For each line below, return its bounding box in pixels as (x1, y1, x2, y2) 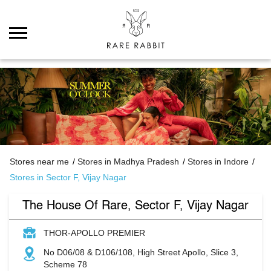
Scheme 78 (44, 259, 87, 269)
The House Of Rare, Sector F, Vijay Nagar (22, 200, 249, 212)
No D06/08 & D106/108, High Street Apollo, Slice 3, (44, 247, 238, 257)
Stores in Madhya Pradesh (77, 156, 179, 166)
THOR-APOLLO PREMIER (44, 227, 145, 238)
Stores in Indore (188, 156, 249, 166)
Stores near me (10, 156, 69, 166)
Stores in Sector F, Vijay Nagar (10, 172, 126, 182)
